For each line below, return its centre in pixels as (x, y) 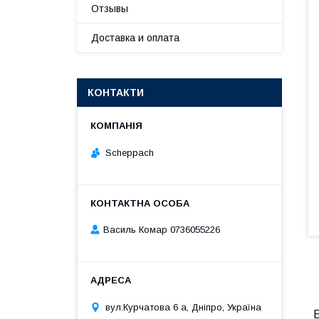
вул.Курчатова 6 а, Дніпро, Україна (183, 307)
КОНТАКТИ (116, 93)
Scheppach (130, 152)
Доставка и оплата (135, 38)
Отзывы (110, 9)
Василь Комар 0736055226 (162, 230)
